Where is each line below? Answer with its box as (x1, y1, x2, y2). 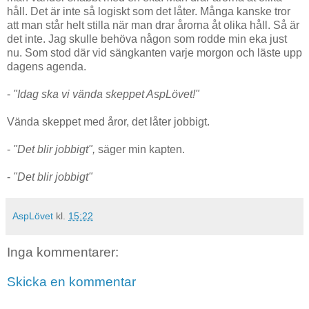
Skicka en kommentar (7, 275, 136, 290)
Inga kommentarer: (7, 244, 119, 259)
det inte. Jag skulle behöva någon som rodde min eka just (7, 32, 287, 45)
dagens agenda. (7, 60, 86, 72)
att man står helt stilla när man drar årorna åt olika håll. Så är (7, 19, 299, 31)
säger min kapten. (98, 143, 185, 155)
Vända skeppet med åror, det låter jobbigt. (7, 115, 210, 128)
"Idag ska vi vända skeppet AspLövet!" (13, 88, 199, 100)
